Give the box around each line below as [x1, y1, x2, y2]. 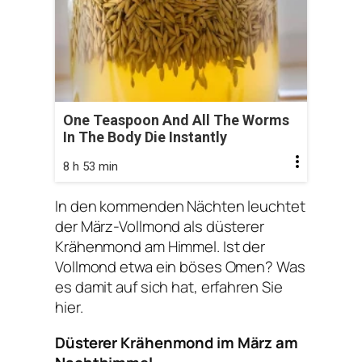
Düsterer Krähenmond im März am [55, 331, 298, 353]
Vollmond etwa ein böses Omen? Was [55, 256, 305, 278]
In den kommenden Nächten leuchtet [55, 196, 305, 217]
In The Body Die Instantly [63, 128, 227, 145]
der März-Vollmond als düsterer [55, 216, 264, 238]
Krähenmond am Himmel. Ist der [55, 236, 266, 258]
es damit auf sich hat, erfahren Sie [55, 276, 283, 298]
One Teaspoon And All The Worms [63, 111, 289, 128]
